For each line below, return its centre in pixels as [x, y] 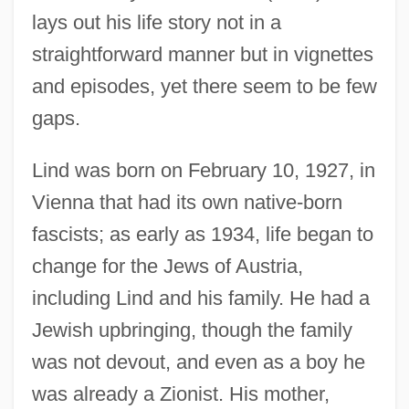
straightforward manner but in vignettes [202, 54]
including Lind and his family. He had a [200, 298]
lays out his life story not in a [156, 22]
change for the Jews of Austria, [167, 266]
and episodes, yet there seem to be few [204, 86]
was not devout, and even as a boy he [198, 362]
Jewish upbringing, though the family [192, 330]
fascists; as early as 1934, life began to [202, 234]
